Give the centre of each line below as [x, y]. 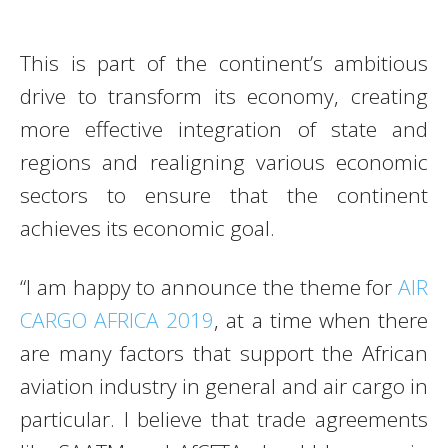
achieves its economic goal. [147, 227]
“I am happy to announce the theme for [209, 286]
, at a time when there [321, 319]
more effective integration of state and [224, 128]
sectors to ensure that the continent [224, 194]
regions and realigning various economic [224, 161]
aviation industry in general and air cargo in [224, 385]
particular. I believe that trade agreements [224, 418]
